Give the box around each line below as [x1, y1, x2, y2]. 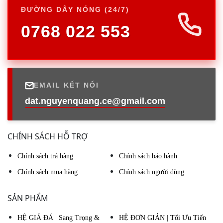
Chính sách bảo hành [119, 152, 177, 160]
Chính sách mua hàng [17, 168, 78, 176]
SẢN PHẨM [7, 193, 48, 204]
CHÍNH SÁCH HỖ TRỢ [7, 131, 88, 142]
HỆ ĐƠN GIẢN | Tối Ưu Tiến [119, 214, 206, 222]
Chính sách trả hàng [17, 152, 73, 160]
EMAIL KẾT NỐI [34, 81, 99, 89]
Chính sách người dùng [119, 168, 184, 176]
